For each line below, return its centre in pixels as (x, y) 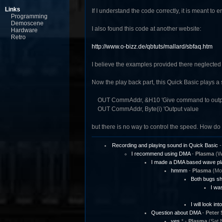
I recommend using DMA (161, 154)
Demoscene (27, 23)
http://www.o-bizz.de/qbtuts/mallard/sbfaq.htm (152, 47)
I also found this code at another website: (146, 29)
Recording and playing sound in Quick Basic (165, 145)
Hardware (24, 30)
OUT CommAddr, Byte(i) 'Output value (145, 109)
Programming (29, 16)
